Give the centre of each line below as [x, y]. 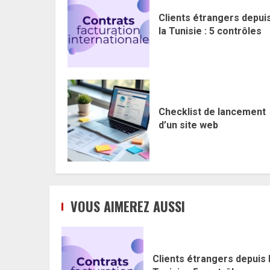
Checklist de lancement [212, 112]
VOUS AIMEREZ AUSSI [128, 206]
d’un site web [188, 125]
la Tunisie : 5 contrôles [210, 31]
